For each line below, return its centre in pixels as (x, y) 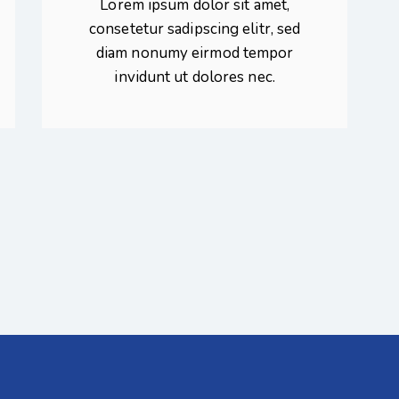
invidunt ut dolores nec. (195, 77)
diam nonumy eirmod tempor (195, 53)
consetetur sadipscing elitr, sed (195, 29)
